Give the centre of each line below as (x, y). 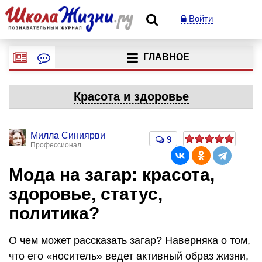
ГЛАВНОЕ (166, 57)
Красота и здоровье (131, 96)
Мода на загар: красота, (112, 175)
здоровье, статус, (86, 194)
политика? (54, 213)
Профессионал (56, 145)
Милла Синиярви (68, 135)
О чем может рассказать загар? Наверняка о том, (130, 240)
